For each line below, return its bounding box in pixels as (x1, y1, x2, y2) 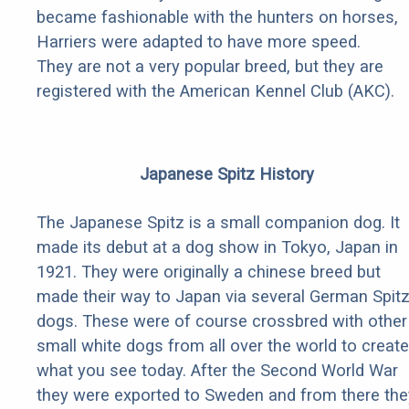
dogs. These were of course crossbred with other (37, 311, 407, 331)
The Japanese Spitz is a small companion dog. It (37, 213, 400, 233)
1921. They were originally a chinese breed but (37, 262, 381, 282)
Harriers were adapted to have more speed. (37, 32, 361, 52)
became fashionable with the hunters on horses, (37, 7, 398, 27)
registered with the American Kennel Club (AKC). (37, 81, 394, 101)
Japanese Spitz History (139, 164, 314, 184)
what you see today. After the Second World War (37, 361, 398, 381)
